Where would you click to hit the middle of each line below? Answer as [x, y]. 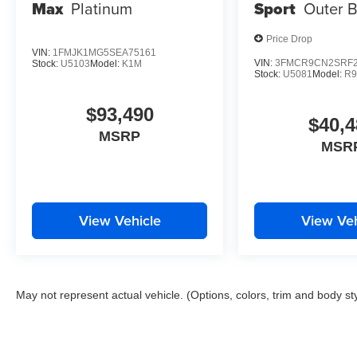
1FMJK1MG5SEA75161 [104, 53]
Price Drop [290, 39]
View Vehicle [120, 221]
